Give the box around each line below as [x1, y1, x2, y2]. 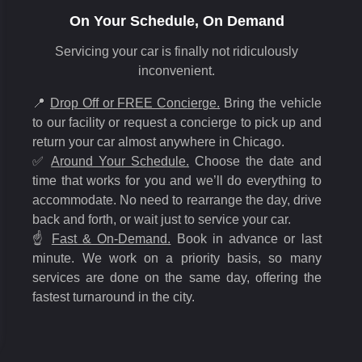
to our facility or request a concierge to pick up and [32, 116, 322, 129]
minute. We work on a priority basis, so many [32, 251, 322, 265]
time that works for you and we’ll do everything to [32, 174, 322, 187]
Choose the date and [189, 154, 322, 168]
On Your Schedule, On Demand [69, 13, 284, 29]
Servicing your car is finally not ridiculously [55, 44, 299, 58]
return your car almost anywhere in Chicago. [32, 135, 285, 149]
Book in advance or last [170, 232, 322, 246]
